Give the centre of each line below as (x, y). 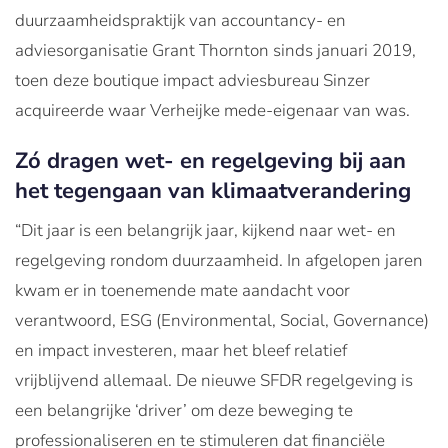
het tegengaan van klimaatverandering (213, 191)
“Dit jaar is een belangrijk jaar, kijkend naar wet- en (205, 230)
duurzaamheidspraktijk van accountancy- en (180, 20)
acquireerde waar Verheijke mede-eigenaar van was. (212, 110)
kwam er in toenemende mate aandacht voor (182, 290)
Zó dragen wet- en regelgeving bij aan (210, 161)
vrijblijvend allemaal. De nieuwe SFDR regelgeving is (214, 380)
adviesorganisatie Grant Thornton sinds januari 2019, (215, 50)
